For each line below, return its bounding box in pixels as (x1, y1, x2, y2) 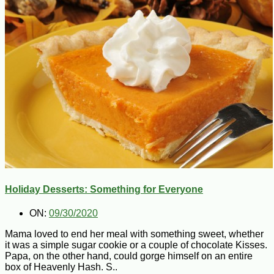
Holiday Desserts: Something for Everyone (5, 183, 203, 194)
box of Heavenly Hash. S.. (5, 262, 117, 273)
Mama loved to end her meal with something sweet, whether (5, 229, 264, 240)
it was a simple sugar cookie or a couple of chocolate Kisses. (5, 240, 267, 251)
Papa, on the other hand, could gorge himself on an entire (5, 251, 253, 262)
